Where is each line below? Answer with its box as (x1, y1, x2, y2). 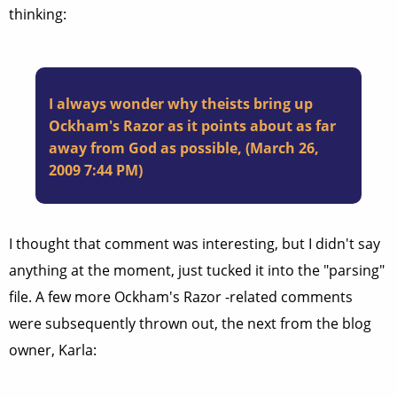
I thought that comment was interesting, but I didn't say (9, 234, 380, 253)
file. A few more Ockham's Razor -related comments (9, 287, 353, 307)
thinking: (9, 4, 66, 24)
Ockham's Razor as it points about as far (49, 116, 336, 136)
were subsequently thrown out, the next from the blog (9, 314, 371, 333)
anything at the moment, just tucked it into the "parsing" (9, 261, 385, 280)
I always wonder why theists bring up (49, 94, 313, 113)
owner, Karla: (9, 340, 97, 360)
